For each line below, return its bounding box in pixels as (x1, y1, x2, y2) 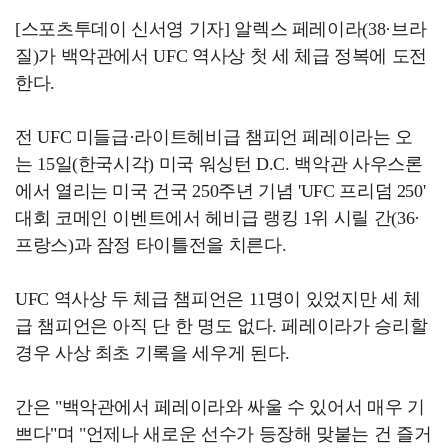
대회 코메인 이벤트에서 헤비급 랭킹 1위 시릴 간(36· (15, 208, 420, 228)
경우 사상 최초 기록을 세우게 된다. (15, 343, 290, 363)
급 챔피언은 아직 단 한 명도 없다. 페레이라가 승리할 (15, 316, 428, 336)
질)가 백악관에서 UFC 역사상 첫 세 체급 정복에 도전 (15, 46, 427, 66)
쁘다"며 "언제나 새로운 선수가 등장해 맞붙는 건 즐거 (15, 424, 432, 444)
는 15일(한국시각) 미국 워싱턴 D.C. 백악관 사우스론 (15, 154, 423, 174)
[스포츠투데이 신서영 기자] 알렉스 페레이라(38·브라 (15, 19, 427, 39)
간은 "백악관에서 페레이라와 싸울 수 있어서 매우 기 (15, 397, 425, 417)
